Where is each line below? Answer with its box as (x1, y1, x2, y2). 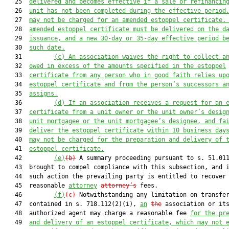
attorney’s (101, 182, 136, 189)
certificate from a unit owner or (29, 108, 147, 116)
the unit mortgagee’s (94, 118, 165, 125)
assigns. (29, 90, 58, 97)
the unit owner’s (147, 108, 204, 116)
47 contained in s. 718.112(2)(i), (4, 200, 140, 208)
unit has (29, 7, 58, 14)
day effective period (147, 35, 219, 42)
